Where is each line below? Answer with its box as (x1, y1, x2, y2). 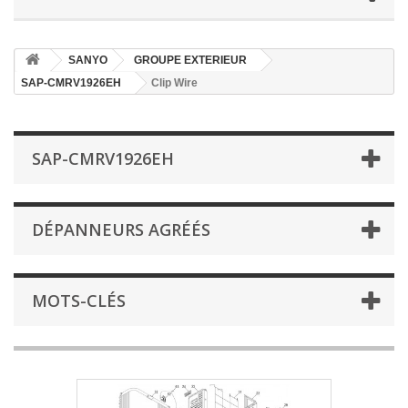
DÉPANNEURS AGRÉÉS (32, 219, 210, 240)
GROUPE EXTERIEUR (134, 54, 247, 66)
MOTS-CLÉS (32, 290, 126, 311)
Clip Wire (151, 76, 198, 89)
